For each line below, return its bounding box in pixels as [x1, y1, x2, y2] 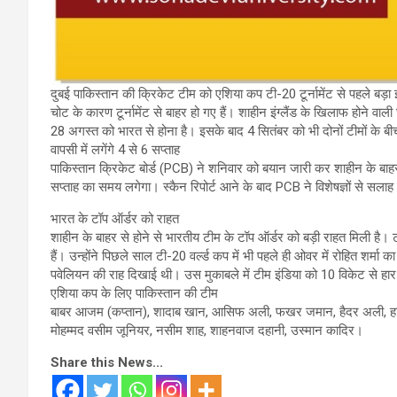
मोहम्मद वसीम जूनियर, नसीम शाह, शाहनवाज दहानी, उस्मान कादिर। [51, 323, 363, 339]
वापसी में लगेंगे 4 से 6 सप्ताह [51, 142, 180, 159]
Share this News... [51, 354, 163, 371]
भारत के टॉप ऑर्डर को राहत [51, 211, 179, 228]
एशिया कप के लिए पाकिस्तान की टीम [51, 285, 218, 302]
